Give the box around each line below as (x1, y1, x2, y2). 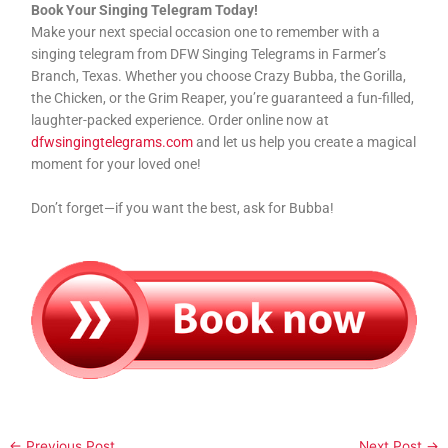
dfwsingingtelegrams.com (31, 133, 194, 150)
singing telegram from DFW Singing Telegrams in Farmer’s (31, 45, 387, 62)
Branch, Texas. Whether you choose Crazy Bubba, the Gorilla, (31, 67, 407, 84)
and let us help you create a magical (193, 133, 417, 150)
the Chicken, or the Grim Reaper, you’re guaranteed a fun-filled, (31, 89, 415, 106)
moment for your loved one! (31, 155, 202, 172)
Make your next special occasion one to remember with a (31, 23, 381, 40)
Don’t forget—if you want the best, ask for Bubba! (31, 199, 335, 216)
